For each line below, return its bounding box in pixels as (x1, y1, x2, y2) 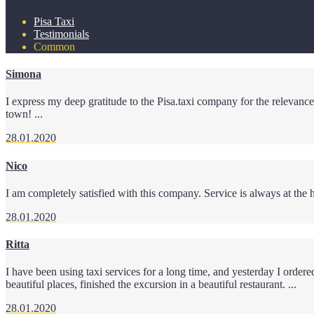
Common (34, 40, 75, 53)
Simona (6, 68, 41, 81)
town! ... (6, 108, 43, 121)
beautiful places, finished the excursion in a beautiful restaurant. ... (6, 278, 296, 291)
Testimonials (34, 27, 89, 40)
